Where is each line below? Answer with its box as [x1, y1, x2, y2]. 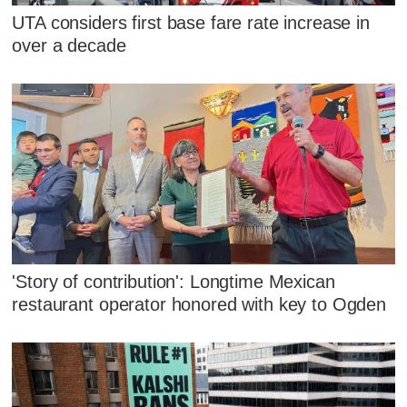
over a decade [12, 35, 126, 55]
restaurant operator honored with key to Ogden [12, 293, 387, 314]
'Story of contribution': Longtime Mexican [12, 271, 335, 292]
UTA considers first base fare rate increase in [12, 12, 370, 33]
